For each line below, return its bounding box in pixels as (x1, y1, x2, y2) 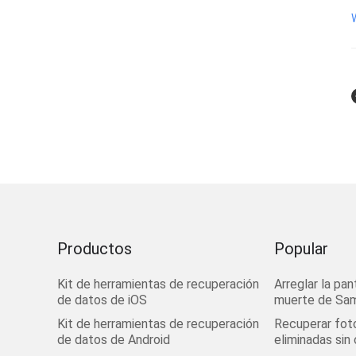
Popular (273, 239, 328, 258)
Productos (57, 239, 132, 258)
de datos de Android (57, 332, 170, 347)
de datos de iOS (57, 292, 147, 308)
